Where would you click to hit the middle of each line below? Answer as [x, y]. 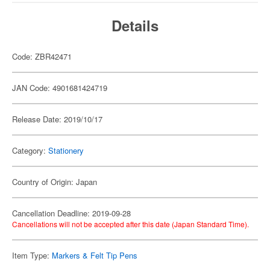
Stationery [66, 150]
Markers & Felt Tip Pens [95, 255]
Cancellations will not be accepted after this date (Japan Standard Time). [130, 224]
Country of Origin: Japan [55, 182]
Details [135, 25]
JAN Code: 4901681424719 [60, 88]
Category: [30, 150]
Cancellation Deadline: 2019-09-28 [71, 213]
